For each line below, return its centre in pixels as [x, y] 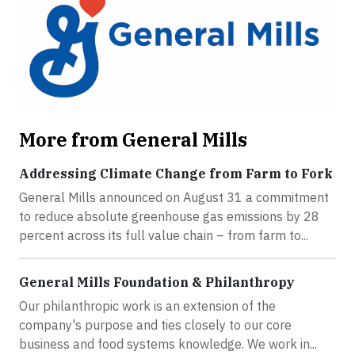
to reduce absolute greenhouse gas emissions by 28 [169, 216]
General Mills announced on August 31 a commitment [174, 197]
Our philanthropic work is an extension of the [147, 306]
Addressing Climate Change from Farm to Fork [176, 174]
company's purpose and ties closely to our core [155, 325]
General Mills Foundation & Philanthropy [157, 282]
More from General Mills [133, 139]
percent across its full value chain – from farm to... [164, 235]
